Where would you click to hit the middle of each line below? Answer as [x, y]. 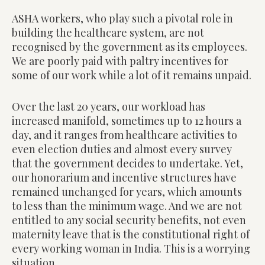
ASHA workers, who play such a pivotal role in [122, 18]
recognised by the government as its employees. [130, 46]
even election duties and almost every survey [122, 149]
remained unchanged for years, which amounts [127, 191]
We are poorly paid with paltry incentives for [120, 61]
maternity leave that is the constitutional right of [131, 234]
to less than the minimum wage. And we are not [127, 206]
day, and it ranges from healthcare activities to [125, 135]
